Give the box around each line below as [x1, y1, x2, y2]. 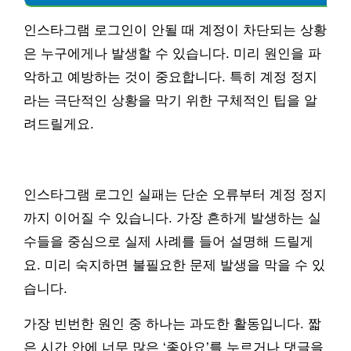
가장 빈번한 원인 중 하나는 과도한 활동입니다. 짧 [24, 317, 321, 332]
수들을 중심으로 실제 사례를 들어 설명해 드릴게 [24, 234, 313, 250]
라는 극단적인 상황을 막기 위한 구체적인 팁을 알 [24, 93, 317, 109]
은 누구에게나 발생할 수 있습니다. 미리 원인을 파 [24, 46, 321, 62]
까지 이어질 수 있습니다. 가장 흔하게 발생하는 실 [24, 211, 321, 226]
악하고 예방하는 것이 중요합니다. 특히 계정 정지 [24, 70, 317, 85]
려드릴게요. [24, 117, 94, 132]
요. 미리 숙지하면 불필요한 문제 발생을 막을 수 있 [24, 258, 325, 273]
